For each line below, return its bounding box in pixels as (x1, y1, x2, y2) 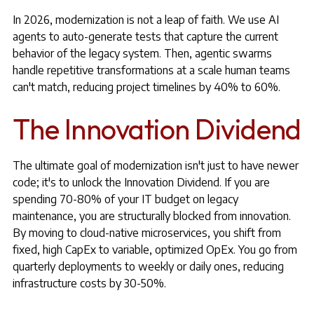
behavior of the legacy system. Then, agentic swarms (12, 46, 272, 60)
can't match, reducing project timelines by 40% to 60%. (12, 80, 280, 94)
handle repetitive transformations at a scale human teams (12, 63, 290, 77)
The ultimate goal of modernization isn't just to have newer (12, 158, 299, 172)
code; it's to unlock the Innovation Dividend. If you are (12, 175, 270, 189)
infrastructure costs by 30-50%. (12, 276, 166, 290)
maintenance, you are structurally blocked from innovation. (12, 209, 291, 223)
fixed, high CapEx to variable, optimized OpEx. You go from (12, 243, 297, 257)
